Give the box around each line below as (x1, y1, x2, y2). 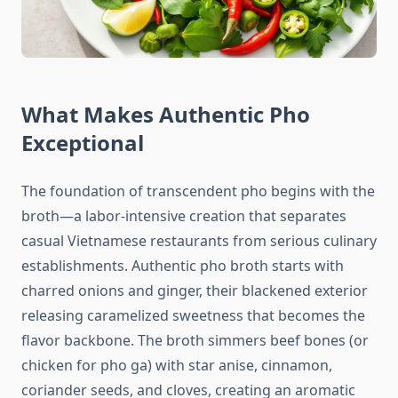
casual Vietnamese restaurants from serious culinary (21, 231, 377, 251)
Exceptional (21, 128, 144, 158)
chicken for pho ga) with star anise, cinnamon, (21, 355, 332, 376)
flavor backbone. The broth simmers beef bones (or (21, 330, 369, 351)
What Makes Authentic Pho (21, 99, 310, 130)
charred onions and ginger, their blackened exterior (21, 281, 368, 301)
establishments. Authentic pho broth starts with (21, 256, 344, 276)
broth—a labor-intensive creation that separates (21, 206, 346, 227)
